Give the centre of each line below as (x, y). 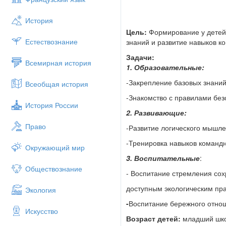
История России (52, 105)
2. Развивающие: (156, 113)
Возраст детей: (153, 219)
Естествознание (51, 41)
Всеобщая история (57, 84)
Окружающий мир (55, 147)
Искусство (42, 211)
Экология (41, 190)
